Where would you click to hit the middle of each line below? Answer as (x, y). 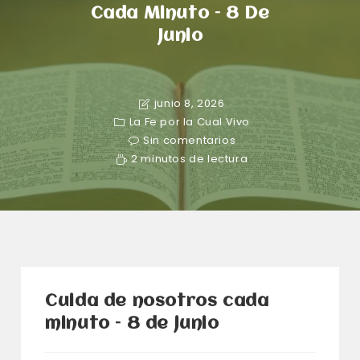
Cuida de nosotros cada (157, 302)
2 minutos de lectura (190, 159)
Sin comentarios (190, 140)
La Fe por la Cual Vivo (189, 122)
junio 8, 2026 (189, 103)
